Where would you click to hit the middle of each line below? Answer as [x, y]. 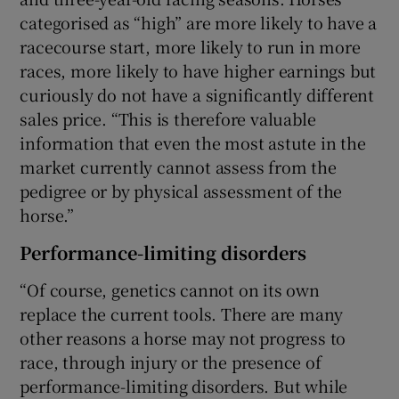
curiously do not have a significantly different [197, 95]
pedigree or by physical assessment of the [181, 191]
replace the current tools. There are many [182, 314]
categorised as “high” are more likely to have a [199, 23]
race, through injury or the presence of [171, 362]
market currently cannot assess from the [178, 167]
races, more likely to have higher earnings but [198, 71]
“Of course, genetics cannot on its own [170, 290]
